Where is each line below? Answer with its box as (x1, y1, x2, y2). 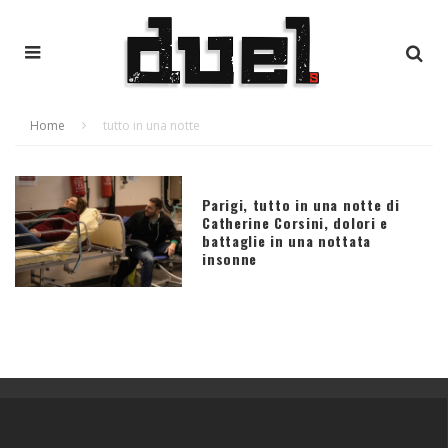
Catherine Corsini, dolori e (202, 211, 389, 233)
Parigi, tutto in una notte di (202, 193, 400, 215)
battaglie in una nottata (202, 229, 371, 251)
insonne (202, 247, 258, 269)
